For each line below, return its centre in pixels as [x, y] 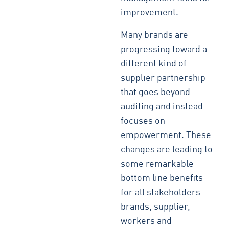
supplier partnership [163, 78]
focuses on [143, 121]
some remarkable [157, 164]
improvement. [150, 13]
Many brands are [155, 35]
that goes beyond [156, 93]
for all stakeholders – [164, 193]
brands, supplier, [156, 207]
